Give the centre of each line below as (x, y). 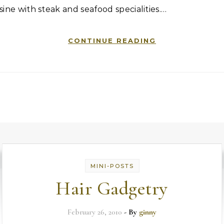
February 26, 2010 (95, 212)
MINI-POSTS (112, 166)
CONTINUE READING (112, 40)
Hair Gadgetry (112, 188)
